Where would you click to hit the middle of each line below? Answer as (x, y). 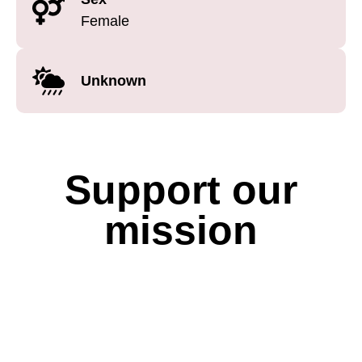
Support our (181, 190)
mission (181, 231)
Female (105, 21)
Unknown (114, 80)
